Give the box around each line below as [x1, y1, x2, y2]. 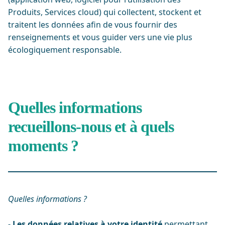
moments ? [8, 137, 78, 155]
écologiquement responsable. [8, 44, 122, 55]
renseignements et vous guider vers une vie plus [8, 32, 192, 43]
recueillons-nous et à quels [8, 118, 174, 136]
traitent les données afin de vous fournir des [8, 19, 177, 30]
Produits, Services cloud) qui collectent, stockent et [8, 7, 201, 18]
